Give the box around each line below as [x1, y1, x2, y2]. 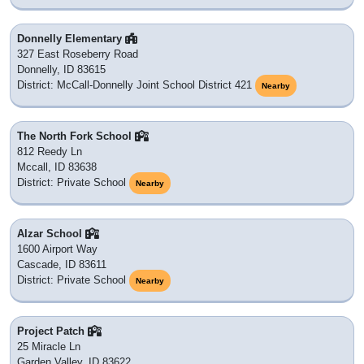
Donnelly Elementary [17, 32, 125, 45]
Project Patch [17, 325, 88, 338]
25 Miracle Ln [17, 340, 80, 353]
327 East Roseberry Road [17, 48, 138, 61]
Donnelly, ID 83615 [17, 63, 106, 76]
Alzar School [17, 227, 85, 240]
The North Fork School [17, 130, 135, 143]
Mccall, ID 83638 [17, 161, 97, 174]
